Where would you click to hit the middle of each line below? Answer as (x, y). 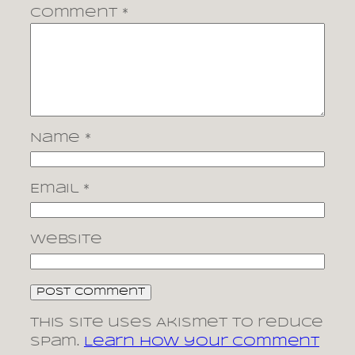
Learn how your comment (201, 342)
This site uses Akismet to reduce (177, 323)
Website (66, 240)
